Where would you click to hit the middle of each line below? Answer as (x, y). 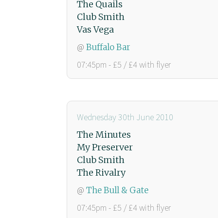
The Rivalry (101, 172)
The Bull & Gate (117, 190)
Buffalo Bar (108, 47)
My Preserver (105, 147)
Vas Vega (95, 29)
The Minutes (104, 134)
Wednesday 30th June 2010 (125, 117)
